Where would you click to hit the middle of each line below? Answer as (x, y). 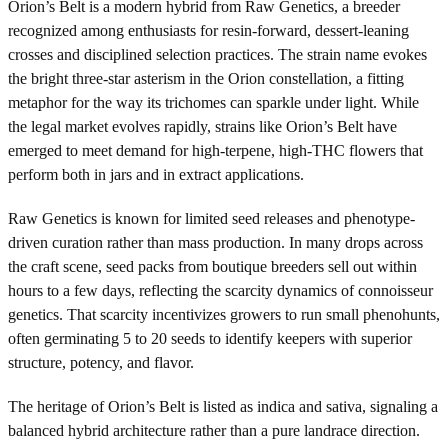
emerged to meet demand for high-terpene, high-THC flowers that (215, 150)
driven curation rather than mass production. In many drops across (215, 242)
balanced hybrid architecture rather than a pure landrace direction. (214, 430)
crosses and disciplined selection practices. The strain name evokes (217, 54)
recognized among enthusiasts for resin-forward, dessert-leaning (208, 30)
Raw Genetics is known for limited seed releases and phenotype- (211, 218)
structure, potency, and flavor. (101, 362)
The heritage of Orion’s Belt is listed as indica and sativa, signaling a (223, 406)
